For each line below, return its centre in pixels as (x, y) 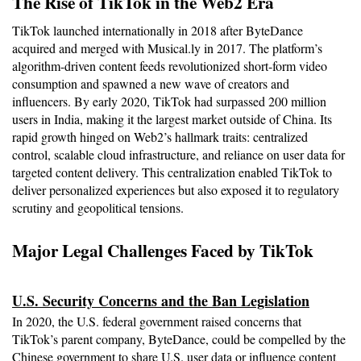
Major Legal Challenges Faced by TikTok (163, 251)
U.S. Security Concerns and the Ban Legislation (161, 301)
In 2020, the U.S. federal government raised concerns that (157, 322)
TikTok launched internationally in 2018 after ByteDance (158, 31)
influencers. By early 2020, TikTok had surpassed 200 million (169, 102)
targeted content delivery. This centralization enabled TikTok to (172, 172)
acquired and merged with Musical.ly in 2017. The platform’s (167, 48)
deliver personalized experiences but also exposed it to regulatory (176, 190)
